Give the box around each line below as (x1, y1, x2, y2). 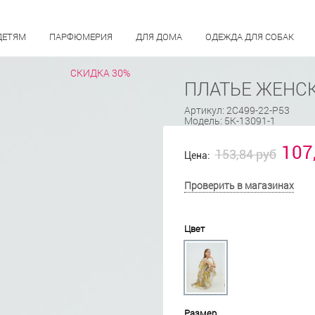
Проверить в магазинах (184, 179, 294, 192)
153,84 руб (214, 147, 276, 162)
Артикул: (184, 103, 226, 117)
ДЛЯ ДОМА (135, 30, 184, 43)
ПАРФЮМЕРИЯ (49, 30, 115, 43)
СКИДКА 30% (70, 65, 130, 79)
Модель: (184, 114, 224, 127)
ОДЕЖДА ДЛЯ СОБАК (205, 30, 294, 43)
